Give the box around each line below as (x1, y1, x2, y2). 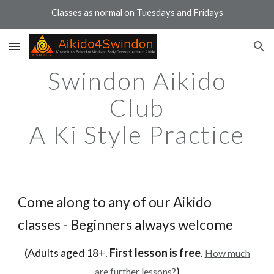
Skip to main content (10, 17, 97, 28)
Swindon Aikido (47, 66, 227, 95)
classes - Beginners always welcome (18, 217, 234, 233)
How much (204, 247, 250, 259)
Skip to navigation (188, 17, 264, 28)
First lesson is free (109, 246, 201, 259)
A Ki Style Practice (29, 120, 245, 149)
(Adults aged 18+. (24, 246, 109, 259)
